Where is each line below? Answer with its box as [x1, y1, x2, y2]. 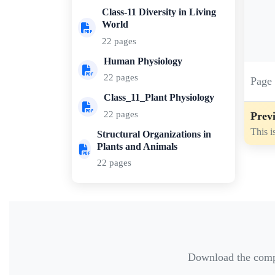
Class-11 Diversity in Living [101, 7, 216, 17]
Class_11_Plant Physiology [104, 92, 214, 103]
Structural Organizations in [97, 128, 212, 139]
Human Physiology [104, 55, 182, 66]
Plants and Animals [97, 141, 178, 152]
